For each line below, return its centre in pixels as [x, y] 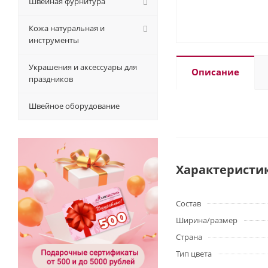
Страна [189, 237]
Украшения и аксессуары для [83, 67]
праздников [51, 79]
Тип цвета [194, 254]
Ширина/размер [207, 220]
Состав [188, 203]
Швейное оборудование [74, 106]
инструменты [54, 40]
